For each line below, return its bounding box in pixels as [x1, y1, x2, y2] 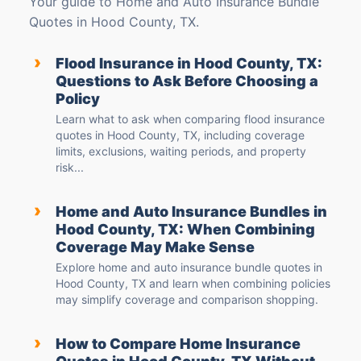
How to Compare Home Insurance [56, 335, 301, 353]
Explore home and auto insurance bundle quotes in [56, 260, 322, 275]
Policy [56, 90, 100, 108]
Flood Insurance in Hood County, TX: [56, 55, 322, 73]
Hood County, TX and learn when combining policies [56, 276, 330, 291]
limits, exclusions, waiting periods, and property [56, 144, 306, 159]
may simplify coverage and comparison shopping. [56, 293, 318, 307]
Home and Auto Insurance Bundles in [56, 203, 327, 221]
